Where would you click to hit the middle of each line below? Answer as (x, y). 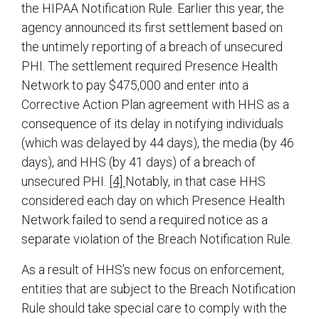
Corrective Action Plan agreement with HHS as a (155, 105)
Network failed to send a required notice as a (145, 220)
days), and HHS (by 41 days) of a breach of (138, 162)
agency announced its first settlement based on (152, 28)
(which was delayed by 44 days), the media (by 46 (158, 143)
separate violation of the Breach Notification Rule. (157, 239)
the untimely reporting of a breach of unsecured (152, 47)
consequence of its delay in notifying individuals (152, 124)
